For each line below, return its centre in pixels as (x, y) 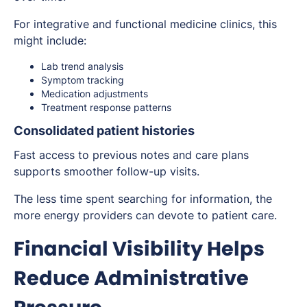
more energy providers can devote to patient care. (145, 216)
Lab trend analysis (82, 66)
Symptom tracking (83, 80)
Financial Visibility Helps (139, 249)
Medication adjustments (95, 94)
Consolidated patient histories (104, 131)
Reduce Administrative (131, 279)
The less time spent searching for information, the (143, 199)
